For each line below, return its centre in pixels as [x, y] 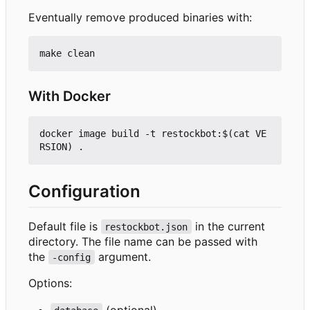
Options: [50, 283]
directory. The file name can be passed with [143, 241]
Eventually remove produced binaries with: [140, 17]
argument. [122, 256]
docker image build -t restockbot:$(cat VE [153, 133]
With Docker [70, 96]
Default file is [65, 226]
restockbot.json [146, 227]
